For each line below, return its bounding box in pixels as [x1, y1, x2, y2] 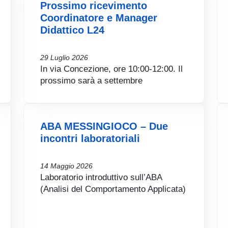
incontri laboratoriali [40, 133, 140, 145]
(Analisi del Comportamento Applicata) [40, 184, 186, 194]
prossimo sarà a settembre [40, 75, 142, 86]
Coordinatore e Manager [40, 12, 157, 24]
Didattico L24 [40, 24, 104, 36]
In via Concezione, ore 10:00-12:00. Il [40, 64, 183, 74]
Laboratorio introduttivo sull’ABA [40, 172, 162, 183]
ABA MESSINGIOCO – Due [40, 121, 168, 132]
